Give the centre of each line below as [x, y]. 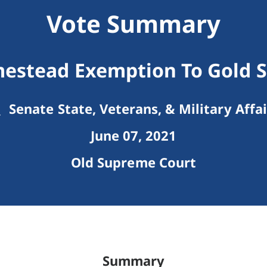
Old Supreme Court [133, 162]
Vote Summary [133, 24]
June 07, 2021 [133, 136]
